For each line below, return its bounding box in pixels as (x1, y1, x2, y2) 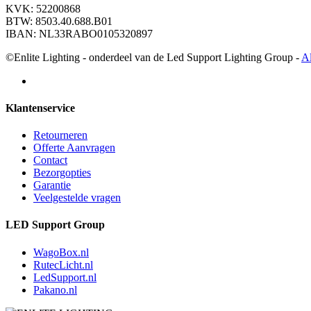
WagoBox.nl (33, 246, 89, 258)
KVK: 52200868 (6, 2, 81, 15)
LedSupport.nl (33, 271, 96, 283)
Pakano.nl (33, 283, 77, 296)
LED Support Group (6, 219, 105, 231)
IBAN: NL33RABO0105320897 (6, 27, 153, 40)
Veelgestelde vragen (33, 192, 121, 204)
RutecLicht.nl (33, 258, 93, 271)
